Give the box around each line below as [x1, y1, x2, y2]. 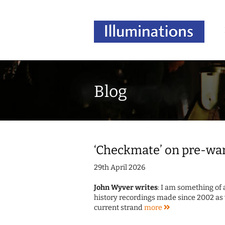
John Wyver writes [94, 183, 158, 192]
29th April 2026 [94, 163, 145, 172]
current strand [94, 203, 144, 212]
